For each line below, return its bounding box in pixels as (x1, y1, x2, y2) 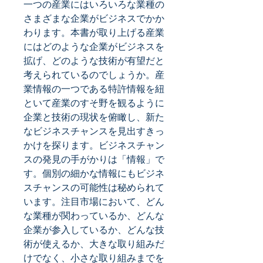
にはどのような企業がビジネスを (23, 40, 164, 53)
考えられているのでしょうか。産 (23, 68, 164, 81)
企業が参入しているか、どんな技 (23, 223, 164, 236)
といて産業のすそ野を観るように (23, 96, 164, 109)
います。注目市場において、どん (23, 195, 164, 208)
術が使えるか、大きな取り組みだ (23, 237, 164, 250)
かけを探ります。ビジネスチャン (23, 139, 164, 151)
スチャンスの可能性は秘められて (23, 181, 164, 194)
